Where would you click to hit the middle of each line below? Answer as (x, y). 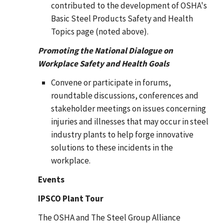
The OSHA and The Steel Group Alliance (109, 217)
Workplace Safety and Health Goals (104, 63)
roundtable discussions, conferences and (124, 95)
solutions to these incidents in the (112, 147)
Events (51, 179)
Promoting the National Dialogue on (105, 50)
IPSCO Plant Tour (71, 198)
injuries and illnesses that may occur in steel (129, 121)
